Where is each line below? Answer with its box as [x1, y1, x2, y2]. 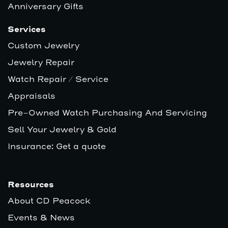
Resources [8, 180, 54, 191]
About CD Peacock [8, 196, 91, 207]
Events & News [8, 213, 75, 223]
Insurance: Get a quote [8, 141, 106, 152]
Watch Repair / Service [8, 74, 108, 85]
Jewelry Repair [8, 58, 74, 68]
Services [8, 24, 46, 36]
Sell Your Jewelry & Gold [8, 125, 117, 135]
